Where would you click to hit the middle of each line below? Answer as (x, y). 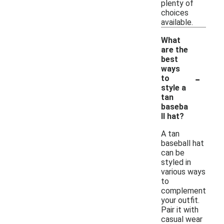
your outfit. (180, 200)
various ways (183, 171)
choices (175, 12)
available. (177, 22)
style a (173, 87)
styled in (176, 162)
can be (173, 152)
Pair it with (180, 209)
